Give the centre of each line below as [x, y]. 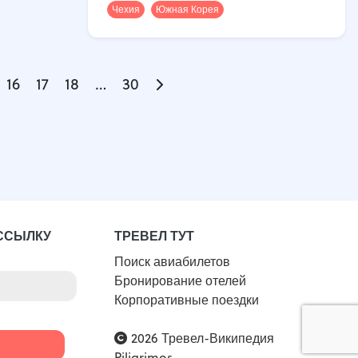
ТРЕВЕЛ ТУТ [154, 235]
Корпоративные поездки [187, 299]
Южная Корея [187, 9]
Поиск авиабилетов [172, 261]
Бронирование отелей [180, 280]
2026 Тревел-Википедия [201, 338]
